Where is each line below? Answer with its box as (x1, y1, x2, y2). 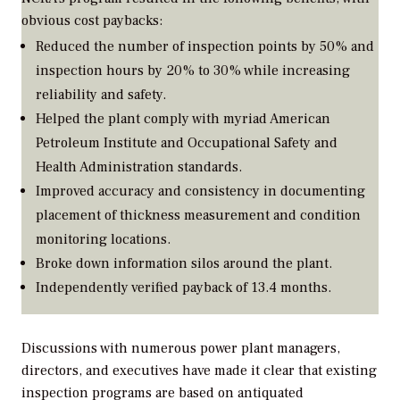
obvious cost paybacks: (21, 11, 162, 29)
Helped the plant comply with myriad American (36, 110, 330, 129)
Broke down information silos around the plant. (36, 254, 332, 273)
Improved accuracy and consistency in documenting (36, 182, 365, 201)
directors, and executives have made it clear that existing (21, 361, 377, 379)
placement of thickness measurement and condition (36, 206, 361, 225)
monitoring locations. (36, 230, 171, 249)
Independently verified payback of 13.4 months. (36, 279, 331, 297)
